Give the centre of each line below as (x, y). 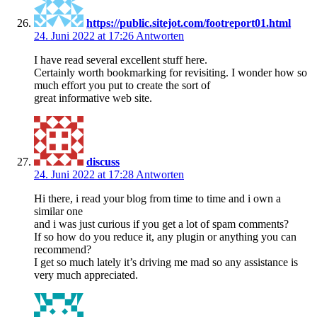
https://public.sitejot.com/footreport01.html (189, 23)
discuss (103, 161)
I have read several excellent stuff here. (121, 59)
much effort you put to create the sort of (122, 85)
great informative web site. (93, 98)
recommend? (63, 249)
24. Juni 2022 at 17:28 (85, 174)
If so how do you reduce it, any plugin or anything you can (165, 236)
